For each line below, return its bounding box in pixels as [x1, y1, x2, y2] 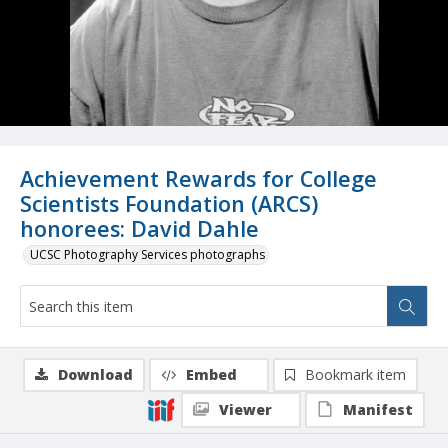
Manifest [343, 400, 413, 420]
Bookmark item [305, 365, 406, 385]
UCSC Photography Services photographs [30, 246, 265, 264]
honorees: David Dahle [20, 214, 259, 244]
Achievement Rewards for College [20, 164, 377, 194]
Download [58, 365, 133, 385]
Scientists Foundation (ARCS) [20, 189, 318, 219]
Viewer [219, 400, 272, 420]
